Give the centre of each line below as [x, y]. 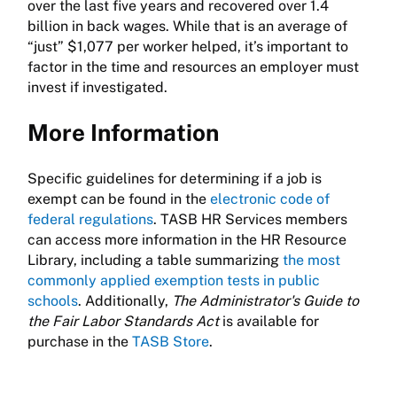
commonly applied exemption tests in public [174, 281]
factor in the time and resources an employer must [193, 67]
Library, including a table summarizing [155, 261]
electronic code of [270, 199]
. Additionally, [125, 301]
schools [53, 301]
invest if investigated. [97, 88]
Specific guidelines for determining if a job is [175, 179]
